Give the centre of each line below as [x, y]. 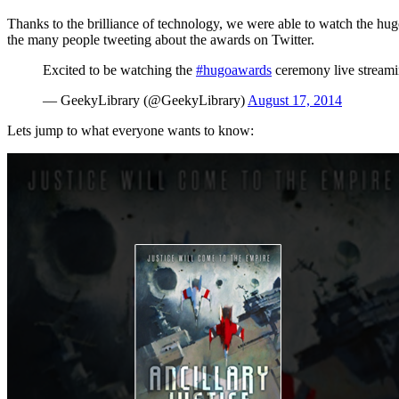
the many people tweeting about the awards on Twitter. [161, 39]
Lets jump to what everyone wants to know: [130, 130]
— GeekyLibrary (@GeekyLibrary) [145, 100]
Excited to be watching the [119, 69]
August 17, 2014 [295, 100]
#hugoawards [234, 69]
